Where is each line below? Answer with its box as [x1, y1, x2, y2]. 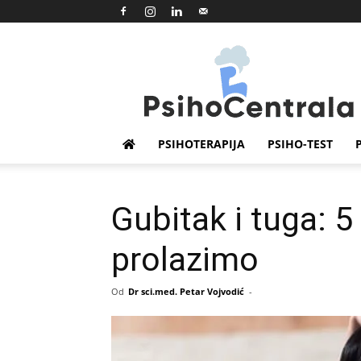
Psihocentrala [247, 45, 321, 60]
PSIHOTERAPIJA [158, 136, 245, 151]
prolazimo [111, 240, 259, 279]
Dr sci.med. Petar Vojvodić [128, 285, 244, 297]
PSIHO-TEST [268, 136, 333, 151]
